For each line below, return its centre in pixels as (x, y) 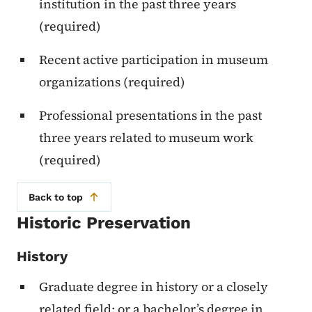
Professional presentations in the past (150, 116)
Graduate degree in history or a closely (154, 287)
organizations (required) (112, 82)
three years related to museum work (146, 138)
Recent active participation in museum (154, 60)
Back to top (56, 197)
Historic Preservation (104, 223)
